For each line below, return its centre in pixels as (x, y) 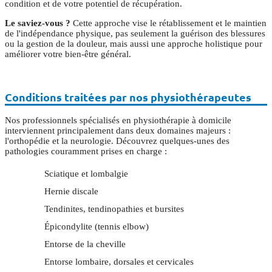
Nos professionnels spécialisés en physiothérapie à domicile (118, 120)
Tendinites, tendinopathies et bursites (114, 209)
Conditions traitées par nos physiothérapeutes (128, 97)
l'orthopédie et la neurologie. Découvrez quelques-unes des (117, 141)
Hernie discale (71, 191)
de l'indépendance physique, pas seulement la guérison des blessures (135, 33)
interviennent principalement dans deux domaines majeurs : (118, 130)
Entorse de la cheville (85, 244)
